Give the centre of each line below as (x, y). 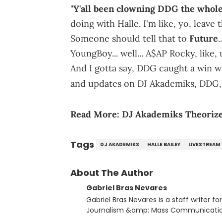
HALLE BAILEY (164, 144)
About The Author (112, 172)
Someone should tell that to (130, 38)
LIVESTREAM (204, 144)
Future (204, 38)
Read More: (96, 114)
